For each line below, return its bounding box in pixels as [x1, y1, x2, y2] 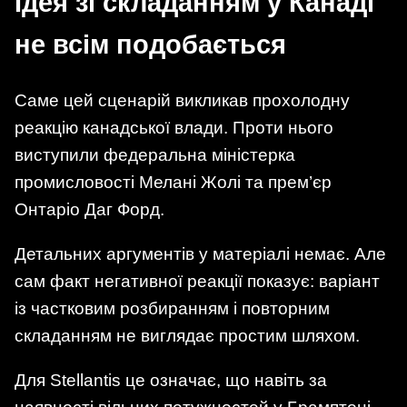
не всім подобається [15, 30, 286, 60]
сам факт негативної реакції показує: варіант [15, 272, 380, 292]
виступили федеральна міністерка [15, 144, 295, 164]
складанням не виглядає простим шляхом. [15, 326, 360, 346]
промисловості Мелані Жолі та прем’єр [15, 172, 332, 192]
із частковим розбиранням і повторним [15, 299, 330, 319]
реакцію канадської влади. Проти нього [15, 117, 333, 137]
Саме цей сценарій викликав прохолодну [15, 90, 350, 110]
